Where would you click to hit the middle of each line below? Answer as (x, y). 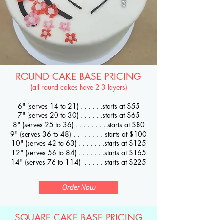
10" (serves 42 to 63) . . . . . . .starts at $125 (79, 143)
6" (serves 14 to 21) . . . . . (58, 106)
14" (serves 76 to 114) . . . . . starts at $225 (79, 162)
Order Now (79, 187)
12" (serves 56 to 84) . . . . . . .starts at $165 (79, 152)
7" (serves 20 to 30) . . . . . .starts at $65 (79, 115)
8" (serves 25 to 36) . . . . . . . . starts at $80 (79, 124)
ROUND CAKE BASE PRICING (79, 76)
